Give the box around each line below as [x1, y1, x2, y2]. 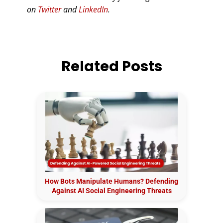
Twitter [38, 3, 61, 15]
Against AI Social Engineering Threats [51, 186, 172, 195]
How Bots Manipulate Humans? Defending [45, 177, 178, 185]
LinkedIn [79, 3, 108, 15]
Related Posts [61, 56, 162, 76]
